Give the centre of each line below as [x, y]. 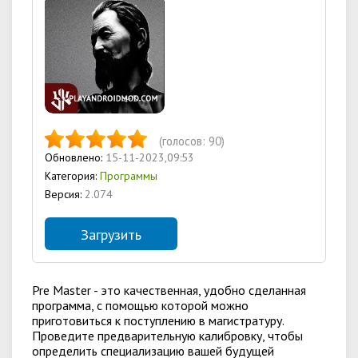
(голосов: [184, 141]
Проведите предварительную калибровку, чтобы [167, 336]
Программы [129, 176]
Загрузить [111, 235]
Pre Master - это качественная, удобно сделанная [169, 290]
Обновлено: [75, 157]
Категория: [72, 176]
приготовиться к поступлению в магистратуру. [158, 320]
